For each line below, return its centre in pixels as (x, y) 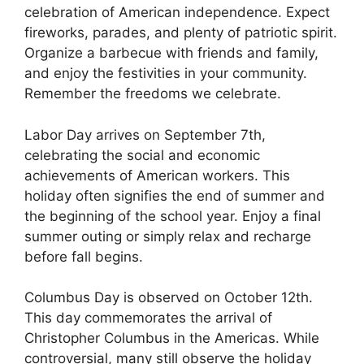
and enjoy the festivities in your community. (166, 74)
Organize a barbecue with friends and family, (171, 53)
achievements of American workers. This (157, 175)
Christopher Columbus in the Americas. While (172, 338)
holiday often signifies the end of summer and (175, 195)
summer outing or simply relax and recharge (168, 236)
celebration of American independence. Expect (177, 13)
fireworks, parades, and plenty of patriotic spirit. (181, 33)
